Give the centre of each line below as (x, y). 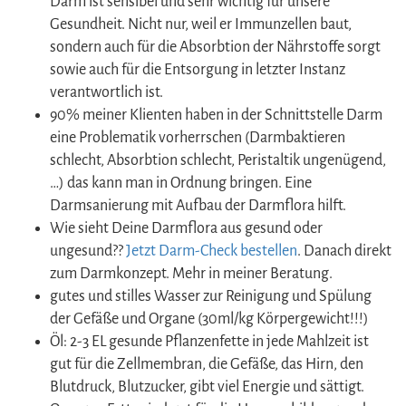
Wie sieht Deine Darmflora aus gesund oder (186, 228)
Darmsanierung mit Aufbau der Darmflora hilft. (198, 205)
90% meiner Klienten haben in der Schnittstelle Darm (216, 115)
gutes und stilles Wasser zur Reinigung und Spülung (211, 296)
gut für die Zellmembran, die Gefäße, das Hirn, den (207, 364)
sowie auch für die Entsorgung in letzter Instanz (198, 69)
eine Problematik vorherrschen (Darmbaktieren (198, 137)
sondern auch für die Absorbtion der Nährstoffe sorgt (215, 47)
